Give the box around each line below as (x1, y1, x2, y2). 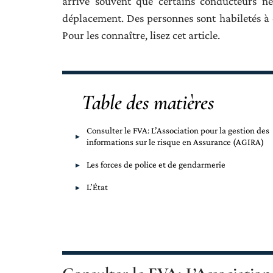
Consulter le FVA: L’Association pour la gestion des (87, 126, 269, 135)
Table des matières (82, 90, 214, 115)
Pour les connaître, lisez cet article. (62, 29, 220, 41)
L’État (87, 182, 108, 192)
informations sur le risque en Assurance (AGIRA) (87, 137, 264, 147)
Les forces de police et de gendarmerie (87, 160, 225, 169)
